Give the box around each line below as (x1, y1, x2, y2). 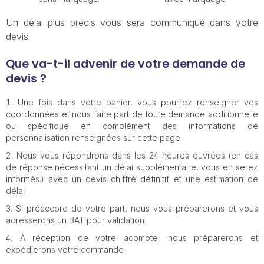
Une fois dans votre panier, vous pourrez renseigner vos (18, 97, 258, 107)
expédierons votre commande (6, 245, 124, 255)
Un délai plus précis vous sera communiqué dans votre (6, 16, 258, 28)
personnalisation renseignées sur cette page (6, 133, 180, 143)
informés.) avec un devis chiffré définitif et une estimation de (6, 174, 258, 184)
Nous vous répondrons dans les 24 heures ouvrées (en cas (16, 150, 258, 160)
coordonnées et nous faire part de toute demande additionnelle (6, 109, 258, 119)
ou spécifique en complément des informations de (6, 121, 258, 131)
